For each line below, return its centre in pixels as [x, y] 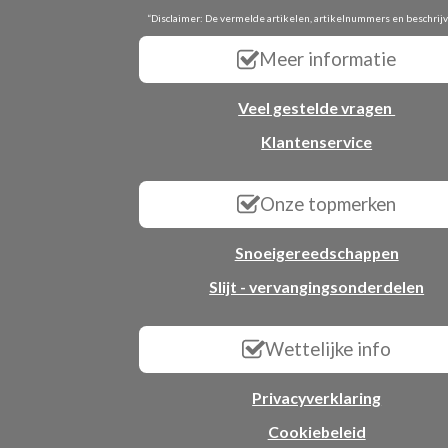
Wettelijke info [327, 349]
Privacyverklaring [317, 397]
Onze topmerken [327, 204]
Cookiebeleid [316, 431]
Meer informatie [328, 59]
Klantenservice [317, 141]
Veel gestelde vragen [317, 107]
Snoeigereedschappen [316, 252]
